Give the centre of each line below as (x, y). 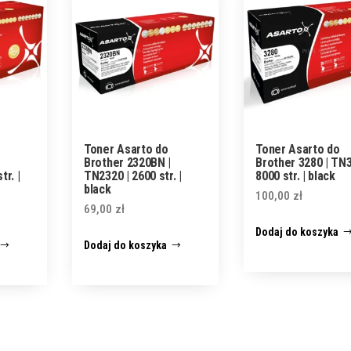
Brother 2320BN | (128, 162)
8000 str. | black (295, 175)
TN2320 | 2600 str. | (133, 175)
